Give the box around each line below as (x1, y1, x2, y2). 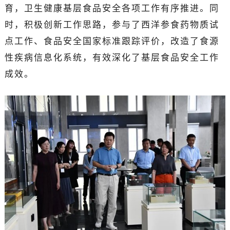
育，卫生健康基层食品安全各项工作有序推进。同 (4, 3, 219, 13)
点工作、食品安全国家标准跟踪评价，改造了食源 (4, 36, 219, 46)
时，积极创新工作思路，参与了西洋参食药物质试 (4, 20, 219, 30)
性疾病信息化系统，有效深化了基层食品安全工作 (4, 52, 219, 63)
